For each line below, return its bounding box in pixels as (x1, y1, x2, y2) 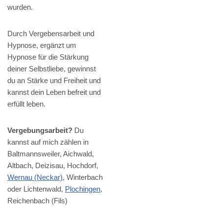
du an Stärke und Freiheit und (7, 76, 101, 85)
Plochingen (65, 185, 100, 194)
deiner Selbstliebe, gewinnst (7, 65, 96, 73)
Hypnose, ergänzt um (7, 41, 76, 50)
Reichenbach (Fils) (7, 197, 67, 205)
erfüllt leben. (7, 100, 45, 109)
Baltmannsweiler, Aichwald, (7, 150, 94, 158)
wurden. (7, 3, 33, 12)
